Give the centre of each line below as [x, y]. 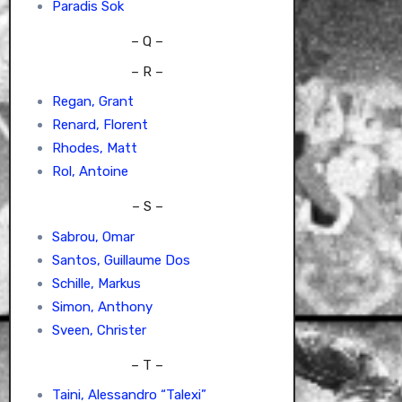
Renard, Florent [100, 125]
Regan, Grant [92, 102]
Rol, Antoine [90, 172]
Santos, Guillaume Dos [121, 260]
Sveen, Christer [99, 330]
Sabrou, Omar [93, 236]
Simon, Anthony [102, 306]
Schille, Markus [96, 283]
